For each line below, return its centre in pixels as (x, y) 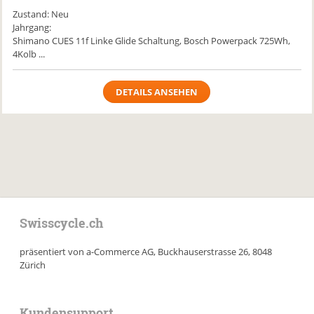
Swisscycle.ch (62, 223)
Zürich (33, 265)
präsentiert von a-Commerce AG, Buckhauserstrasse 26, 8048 (146, 252)
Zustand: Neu (41, 14)
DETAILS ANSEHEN (157, 92)
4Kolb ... (29, 54)
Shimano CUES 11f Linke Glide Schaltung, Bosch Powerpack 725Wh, (152, 41)
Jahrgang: (32, 27)
